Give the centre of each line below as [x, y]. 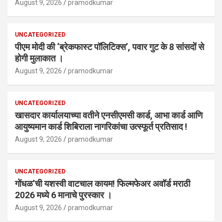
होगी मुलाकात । [39, 58]
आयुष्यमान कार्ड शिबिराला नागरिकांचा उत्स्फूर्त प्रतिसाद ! [101, 127]
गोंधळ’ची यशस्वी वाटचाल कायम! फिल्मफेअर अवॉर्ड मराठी [103, 184]
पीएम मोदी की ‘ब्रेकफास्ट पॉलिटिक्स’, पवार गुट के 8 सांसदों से [110, 47]
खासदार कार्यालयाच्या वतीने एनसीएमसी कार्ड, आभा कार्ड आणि [109, 115]
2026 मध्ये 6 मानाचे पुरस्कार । [63, 195]
